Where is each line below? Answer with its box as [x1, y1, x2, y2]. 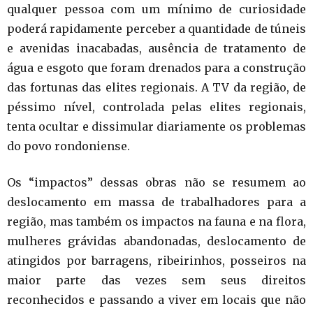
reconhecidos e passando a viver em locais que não [7, 293, 306, 307]
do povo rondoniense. [7, 139, 130, 154]
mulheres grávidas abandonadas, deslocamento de [7, 234, 306, 249]
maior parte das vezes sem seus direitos [7, 273, 306, 288]
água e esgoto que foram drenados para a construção [7, 61, 306, 75]
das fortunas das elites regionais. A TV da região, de [7, 80, 306, 95]
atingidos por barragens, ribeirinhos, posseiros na [7, 254, 306, 268]
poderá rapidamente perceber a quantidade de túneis [7, 22, 306, 36]
